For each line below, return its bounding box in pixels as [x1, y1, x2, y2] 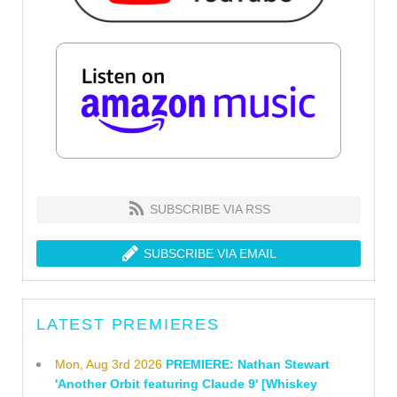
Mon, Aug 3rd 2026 [54, 357, 162, 372]
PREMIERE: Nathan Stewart [165, 357, 330, 372]
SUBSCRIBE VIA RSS [145, 202, 270, 217]
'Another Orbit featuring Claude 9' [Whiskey [54, 377, 317, 392]
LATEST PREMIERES [36, 315, 220, 334]
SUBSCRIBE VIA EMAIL [139, 246, 276, 261]
